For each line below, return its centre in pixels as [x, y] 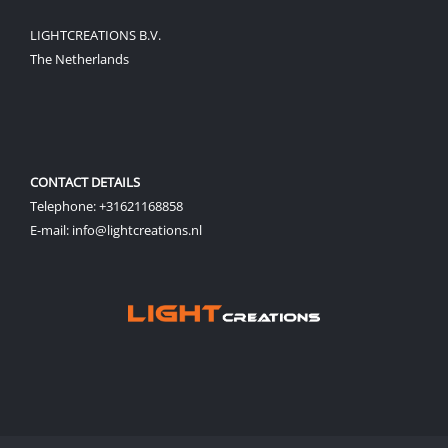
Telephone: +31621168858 [106, 205]
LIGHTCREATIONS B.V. [95, 34]
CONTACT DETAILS [85, 181]
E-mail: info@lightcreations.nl [116, 229]
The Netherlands [79, 58]
